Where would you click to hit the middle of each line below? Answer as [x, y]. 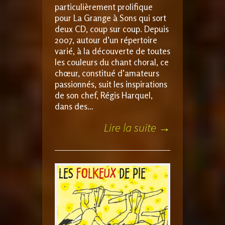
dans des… [74, 106]
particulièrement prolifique [104, 7]
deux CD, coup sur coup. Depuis [112, 29]
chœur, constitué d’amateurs [107, 73]
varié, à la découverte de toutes [113, 51]
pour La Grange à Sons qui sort [110, 18]
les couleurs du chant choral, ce [112, 62]
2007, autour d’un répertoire [106, 40]
